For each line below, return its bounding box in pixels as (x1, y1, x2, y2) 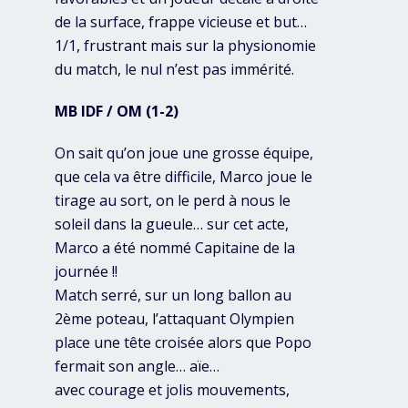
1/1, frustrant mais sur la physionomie (55, 36, 316, 56)
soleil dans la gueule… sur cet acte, (55, 214, 289, 235)
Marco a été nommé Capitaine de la (55, 238, 295, 259)
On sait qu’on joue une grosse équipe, (55, 143, 313, 164)
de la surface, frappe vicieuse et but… (55, 12, 307, 33)
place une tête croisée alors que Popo (55, 332, 311, 353)
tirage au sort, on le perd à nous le (55, 190, 291, 211)
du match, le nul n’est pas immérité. (55, 59, 294, 80)
